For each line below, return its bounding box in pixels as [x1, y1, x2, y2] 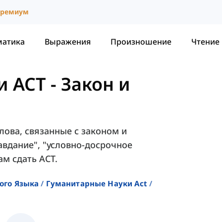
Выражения [45, 36, 91, 47]
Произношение [111, 36, 171, 47]
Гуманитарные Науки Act [46, 178, 147, 189]
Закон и [61, 72, 130, 97]
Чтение [191, 36, 220, 47]
